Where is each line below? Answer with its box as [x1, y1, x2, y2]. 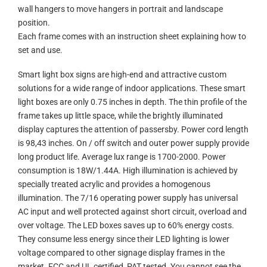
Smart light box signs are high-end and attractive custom [18, 70, 226, 80]
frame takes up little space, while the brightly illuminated [18, 111, 223, 122]
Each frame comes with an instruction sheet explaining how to [18, 31, 246, 42]
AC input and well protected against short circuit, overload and [18, 207, 247, 218]
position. [18, 17, 50, 28]
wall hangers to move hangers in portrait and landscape [18, 4, 223, 14]
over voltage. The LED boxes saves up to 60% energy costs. [18, 221, 234, 231]
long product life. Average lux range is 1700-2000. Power [18, 152, 226, 163]
